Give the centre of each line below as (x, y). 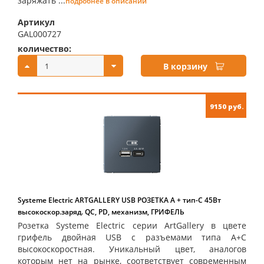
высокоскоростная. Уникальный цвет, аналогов (132, 249)
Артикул (36, 22)
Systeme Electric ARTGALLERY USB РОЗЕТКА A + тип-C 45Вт (119, 200)
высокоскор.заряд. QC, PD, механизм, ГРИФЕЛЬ (101, 212)
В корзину (185, 66)
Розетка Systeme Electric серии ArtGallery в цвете (132, 225)
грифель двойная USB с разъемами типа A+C (132, 237)
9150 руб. (227, 106)
